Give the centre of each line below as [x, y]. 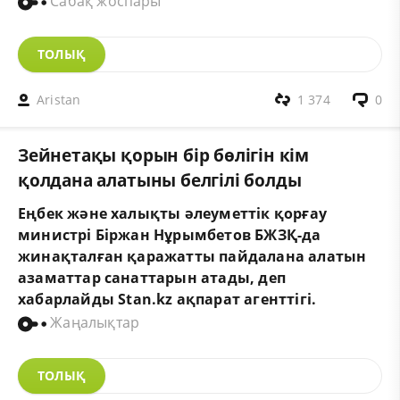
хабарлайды [68, 300]
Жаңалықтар [93, 323]
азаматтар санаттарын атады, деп [152, 278]
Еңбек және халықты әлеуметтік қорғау [172, 214]
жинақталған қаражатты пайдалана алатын [192, 257]
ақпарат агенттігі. [245, 300]
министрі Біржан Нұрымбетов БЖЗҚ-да [170, 235]
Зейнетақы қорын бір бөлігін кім [164, 155]
